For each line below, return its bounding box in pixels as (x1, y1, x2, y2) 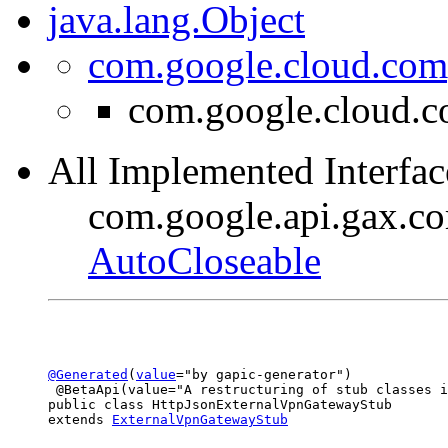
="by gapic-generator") (176, 366, 352, 382)
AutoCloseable (88, 238, 321, 282)
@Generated (48, 366, 128, 382)
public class (48, 396, 152, 412)
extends (48, 411, 112, 427)
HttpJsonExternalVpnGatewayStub (152, 396, 392, 412)
